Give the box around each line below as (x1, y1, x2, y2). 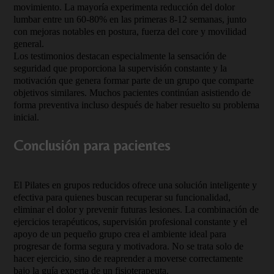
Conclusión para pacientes (13, 137, 170, 154)
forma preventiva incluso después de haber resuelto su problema (13, 100, 259, 110)
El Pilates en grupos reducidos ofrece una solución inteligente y (13, 180, 257, 190)
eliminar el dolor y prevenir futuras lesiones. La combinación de (13, 204, 259, 215)
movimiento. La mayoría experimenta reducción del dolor (13, 2, 235, 12)
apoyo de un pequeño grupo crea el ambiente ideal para (13, 229, 226, 239)
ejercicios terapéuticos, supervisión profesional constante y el (13, 217, 247, 227)
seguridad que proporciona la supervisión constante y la (13, 63, 227, 73)
